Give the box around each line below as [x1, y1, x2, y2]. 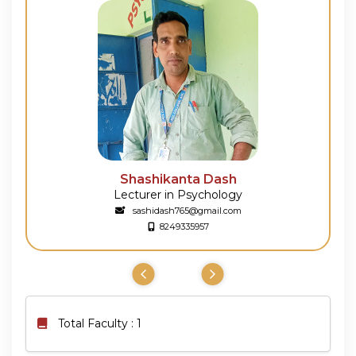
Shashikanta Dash [119, 171, 237, 187]
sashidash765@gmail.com [130, 204, 242, 216]
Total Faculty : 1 [58, 316, 141, 331]
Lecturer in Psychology [114, 187, 242, 202]
